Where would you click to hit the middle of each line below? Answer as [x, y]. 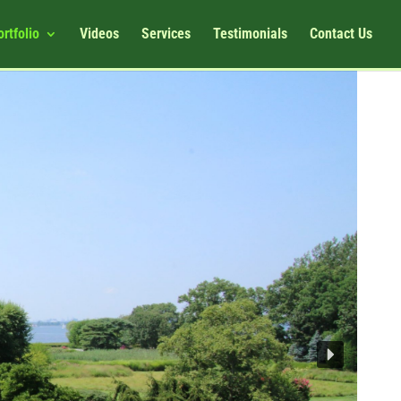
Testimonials [250, 34]
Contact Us [341, 34]
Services [166, 34]
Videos [99, 34]
